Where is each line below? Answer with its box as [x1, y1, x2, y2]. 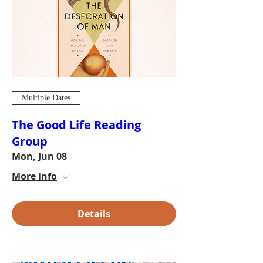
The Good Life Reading [12, 116, 141, 133]
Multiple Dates [22, 93, 70, 102]
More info [12, 169, 57, 183]
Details [77, 207, 110, 220]
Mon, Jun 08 [12, 149, 67, 163]
